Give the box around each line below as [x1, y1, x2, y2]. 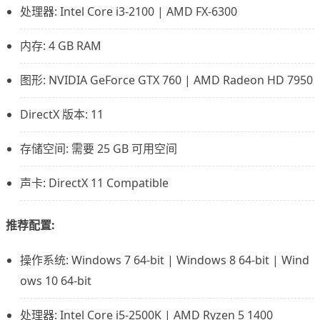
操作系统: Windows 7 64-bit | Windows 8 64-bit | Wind [20, 252, 309, 269]
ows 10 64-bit [20, 273, 91, 289]
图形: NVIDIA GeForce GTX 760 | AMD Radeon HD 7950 [20, 72, 313, 89]
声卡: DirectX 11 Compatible [20, 175, 169, 191]
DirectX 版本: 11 [20, 106, 104, 123]
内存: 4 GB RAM [20, 38, 101, 54]
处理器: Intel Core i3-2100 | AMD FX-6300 [20, 4, 237, 20]
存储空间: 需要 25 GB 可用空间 [20, 141, 177, 157]
